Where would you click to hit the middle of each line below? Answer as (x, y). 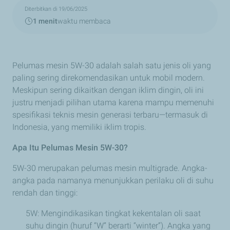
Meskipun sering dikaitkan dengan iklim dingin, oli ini (108, 90)
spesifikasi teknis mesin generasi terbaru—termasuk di (110, 115)
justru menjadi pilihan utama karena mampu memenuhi (113, 103)
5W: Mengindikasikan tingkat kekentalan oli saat (113, 214)
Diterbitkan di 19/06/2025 (56, 9)
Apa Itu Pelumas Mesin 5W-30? (70, 148)
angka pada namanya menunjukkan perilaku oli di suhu (113, 181)
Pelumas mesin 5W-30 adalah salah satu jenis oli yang (112, 66)
